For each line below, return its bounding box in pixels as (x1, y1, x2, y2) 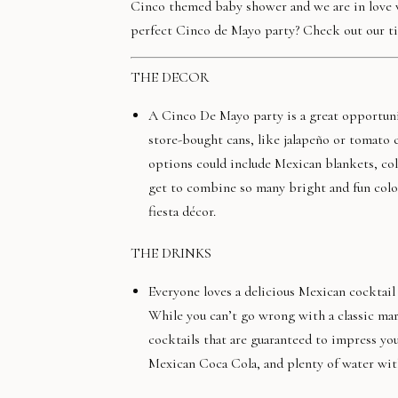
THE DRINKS (131, 244, 211, 262)
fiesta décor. (148, 203, 216, 220)
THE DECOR (131, 68, 209, 86)
